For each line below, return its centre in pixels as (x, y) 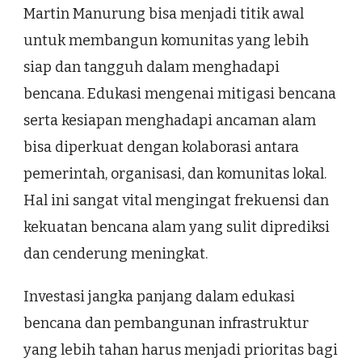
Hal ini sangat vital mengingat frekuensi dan (176, 201)
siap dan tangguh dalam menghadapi (152, 67)
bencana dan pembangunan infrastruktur (166, 324)
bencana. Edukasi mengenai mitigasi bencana (180, 94)
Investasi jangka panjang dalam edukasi (159, 297)
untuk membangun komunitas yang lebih (166, 41)
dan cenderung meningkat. (116, 254)
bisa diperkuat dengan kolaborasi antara (161, 147)
